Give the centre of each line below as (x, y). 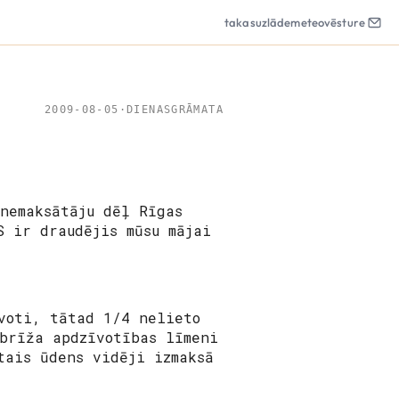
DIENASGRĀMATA (175, 110)
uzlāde (273, 22)
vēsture (345, 22)
